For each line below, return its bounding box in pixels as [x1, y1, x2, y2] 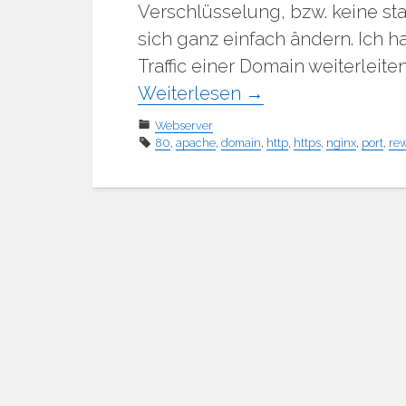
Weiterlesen [138, 82, 246, 104]
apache [176, 135, 216, 150]
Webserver [155, 118, 213, 132]
